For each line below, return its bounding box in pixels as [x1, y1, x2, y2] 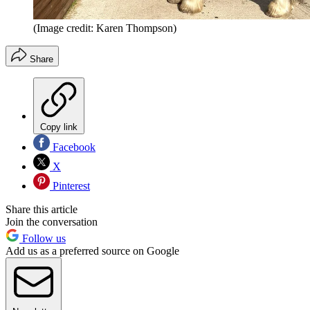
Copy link [40, 121, 77, 132]
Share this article [6, 203, 77, 215]
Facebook [50, 140, 95, 153]
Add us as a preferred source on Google [6, 244, 179, 257]
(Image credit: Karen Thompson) [33, 21, 176, 34]
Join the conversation [6, 215, 98, 228]
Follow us [19, 232, 66, 244]
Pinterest [50, 179, 90, 192]
